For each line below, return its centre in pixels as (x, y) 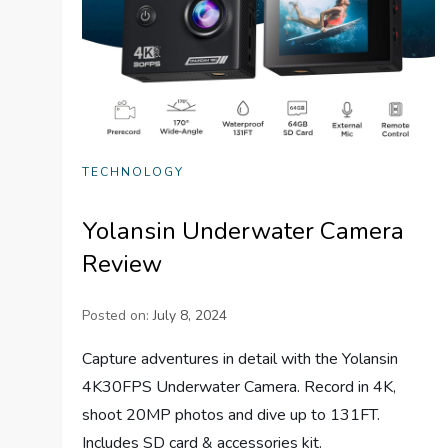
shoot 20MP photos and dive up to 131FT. (231, 415)
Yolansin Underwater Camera (243, 231)
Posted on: (118, 316)
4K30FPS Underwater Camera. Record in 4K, (239, 387)
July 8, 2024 (190, 316)
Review (122, 264)
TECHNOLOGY (133, 172)
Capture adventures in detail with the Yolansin (240, 359)
